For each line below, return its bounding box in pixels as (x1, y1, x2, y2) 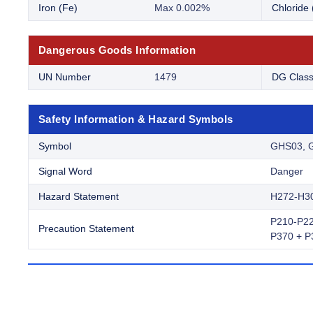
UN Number (38, 71, 91, 83)
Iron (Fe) (38, 2, 78, 14)
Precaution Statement (38, 223, 134, 235)
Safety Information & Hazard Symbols (38, 113, 233, 126)
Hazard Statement (38, 191, 119, 203)
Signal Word (38, 166, 92, 177)
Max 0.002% (154, 2, 210, 14)
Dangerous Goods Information (38, 44, 196, 57)
